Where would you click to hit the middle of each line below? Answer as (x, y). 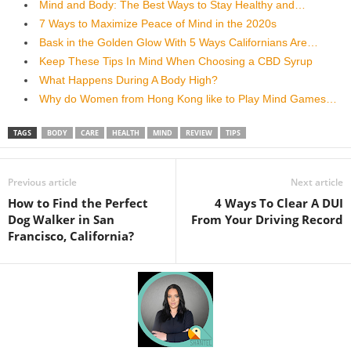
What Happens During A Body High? (128, 80)
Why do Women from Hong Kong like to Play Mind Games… (188, 98)
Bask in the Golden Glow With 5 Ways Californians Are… (179, 42)
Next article (317, 182)
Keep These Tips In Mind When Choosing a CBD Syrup (176, 61)
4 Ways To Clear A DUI (279, 203)
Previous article (42, 182)
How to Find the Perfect (78, 203)
